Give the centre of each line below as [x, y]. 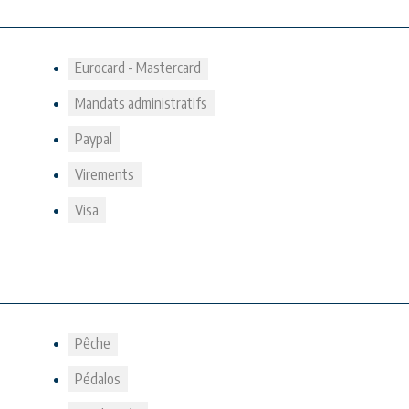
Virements [105, 174]
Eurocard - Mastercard [138, 68]
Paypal [94, 139]
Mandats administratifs [141, 103]
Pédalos [98, 379]
